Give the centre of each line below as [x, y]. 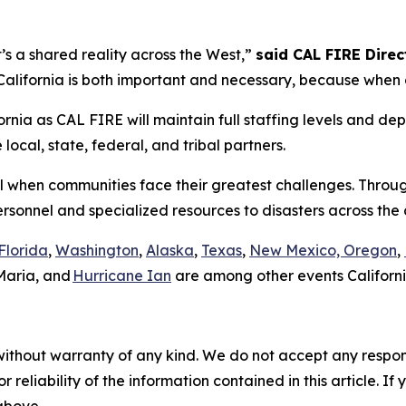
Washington [97, 251]
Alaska [170, 251]
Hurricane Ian [122, 276]
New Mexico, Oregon [323, 251]
